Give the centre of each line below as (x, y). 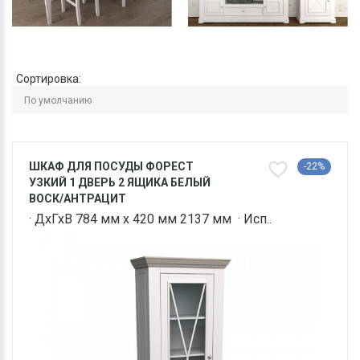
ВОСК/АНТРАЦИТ (78, 199)
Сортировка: (49, 79)
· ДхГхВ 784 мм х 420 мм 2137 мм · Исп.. (150, 219)
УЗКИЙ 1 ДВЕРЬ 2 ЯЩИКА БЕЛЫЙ (120, 183)
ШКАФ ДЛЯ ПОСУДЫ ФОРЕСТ (111, 167)
